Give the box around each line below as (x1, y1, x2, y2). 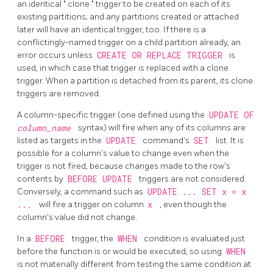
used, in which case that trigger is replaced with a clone (17, 63, 229, 74)
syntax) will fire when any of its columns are (77, 122, 246, 133)
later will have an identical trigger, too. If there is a (17, 24, 206, 35)
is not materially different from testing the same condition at (17, 259, 251, 270)
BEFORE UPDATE (67, 174, 137, 185)
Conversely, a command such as (17, 186, 145, 197)
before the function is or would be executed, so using (17, 246, 224, 257)
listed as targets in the (17, 135, 104, 146)
